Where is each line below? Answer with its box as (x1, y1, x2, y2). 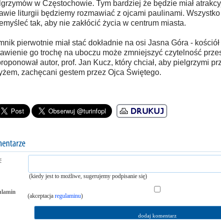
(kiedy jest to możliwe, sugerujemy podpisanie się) (29, 173, 147, 180)
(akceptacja (27, 192, 55, 199)
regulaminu (54, 192, 81, 199)
